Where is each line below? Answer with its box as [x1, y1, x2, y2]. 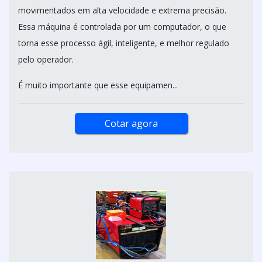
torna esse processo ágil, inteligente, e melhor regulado [18, 37, 229, 49]
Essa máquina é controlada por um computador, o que [18, 20, 226, 32]
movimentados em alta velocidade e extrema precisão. [18, 4, 226, 16]
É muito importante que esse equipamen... [18, 79, 178, 91]
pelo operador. [18, 53, 74, 65]
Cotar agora [104, 116, 158, 130]
